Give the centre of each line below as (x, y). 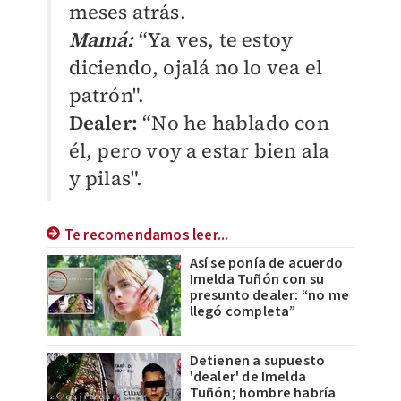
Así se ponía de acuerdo (266, 263)
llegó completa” (243, 311)
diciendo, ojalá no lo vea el (196, 67)
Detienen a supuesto (257, 360)
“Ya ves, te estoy (216, 39)
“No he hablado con (236, 122)
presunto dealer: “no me (269, 295)
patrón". (107, 94)
